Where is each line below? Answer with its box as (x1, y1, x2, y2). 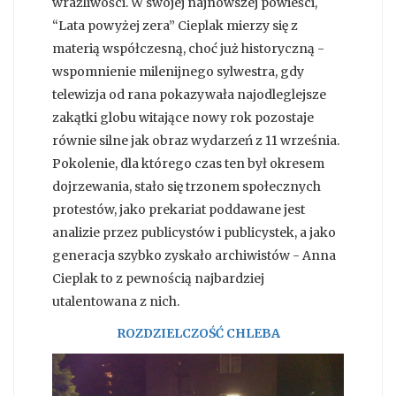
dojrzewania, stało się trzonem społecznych (52, 179, 321, 195)
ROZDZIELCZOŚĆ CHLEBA (116, 325, 280, 342)
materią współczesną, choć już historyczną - (52, 41, 324, 57)
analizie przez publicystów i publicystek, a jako (52, 225, 336, 241)
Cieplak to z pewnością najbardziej (52, 270, 264, 287)
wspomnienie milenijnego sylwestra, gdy (52, 64, 304, 80)
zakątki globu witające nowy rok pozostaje (52, 110, 314, 126)
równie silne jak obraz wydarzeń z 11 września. (52, 133, 339, 149)
